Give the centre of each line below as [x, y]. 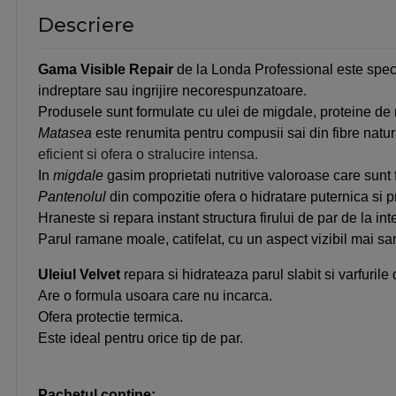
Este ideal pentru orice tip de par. [141, 339]
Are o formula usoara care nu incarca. [155, 296]
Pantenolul [74, 197]
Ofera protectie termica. [110, 317]
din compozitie [157, 197]
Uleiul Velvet [79, 275]
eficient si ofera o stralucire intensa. [148, 155]
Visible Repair [125, 70]
